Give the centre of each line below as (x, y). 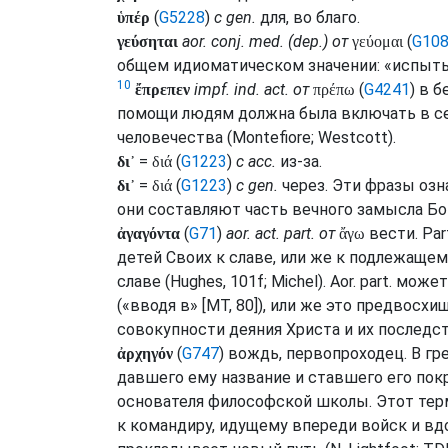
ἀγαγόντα (148, 233)
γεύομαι (377, 41)
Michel (294, 281)
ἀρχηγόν (145, 353)
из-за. (299, 161)
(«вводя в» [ (161, 305)
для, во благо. (308, 17)
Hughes (196, 281)
